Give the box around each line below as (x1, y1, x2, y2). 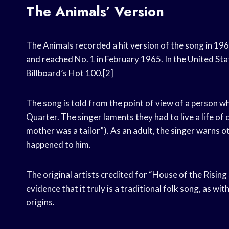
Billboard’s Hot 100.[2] (26, 67, 113, 79)
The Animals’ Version (26, 2, 164, 22)
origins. (26, 197, 55, 208)
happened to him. (26, 139, 91, 150)
